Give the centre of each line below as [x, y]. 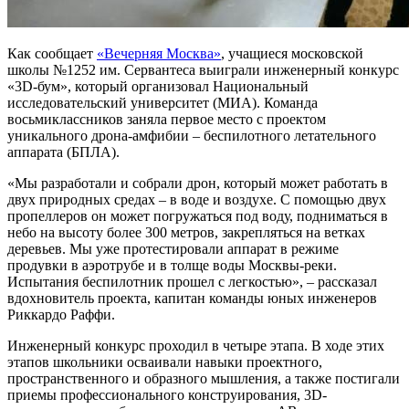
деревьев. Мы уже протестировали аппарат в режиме [173, 249]
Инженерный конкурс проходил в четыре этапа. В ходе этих [196, 346]
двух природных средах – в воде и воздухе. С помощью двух [197, 200]
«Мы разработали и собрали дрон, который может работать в [198, 184]
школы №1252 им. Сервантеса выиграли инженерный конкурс [203, 70]
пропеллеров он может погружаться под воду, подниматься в [198, 216]
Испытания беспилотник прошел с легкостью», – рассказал [192, 282]
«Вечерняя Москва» [159, 54]
